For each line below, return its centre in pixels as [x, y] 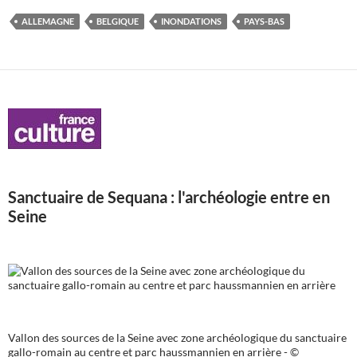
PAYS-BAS [264, 21]
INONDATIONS [191, 21]
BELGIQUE [118, 21]
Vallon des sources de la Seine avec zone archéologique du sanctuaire [177, 337]
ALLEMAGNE [48, 21]
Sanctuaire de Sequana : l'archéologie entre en [169, 197]
